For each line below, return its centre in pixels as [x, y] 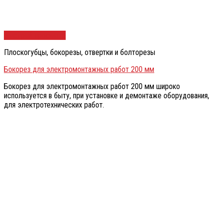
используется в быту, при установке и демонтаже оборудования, [107, 96]
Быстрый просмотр [35, 36]
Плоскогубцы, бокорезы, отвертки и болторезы [80, 53]
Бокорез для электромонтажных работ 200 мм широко [92, 87]
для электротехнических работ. [54, 105]
